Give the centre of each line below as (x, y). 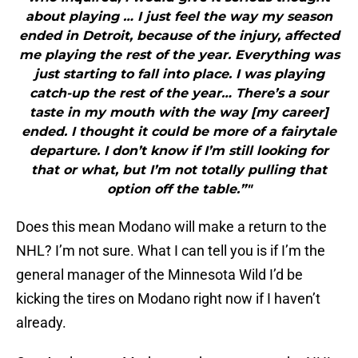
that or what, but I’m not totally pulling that (179, 170)
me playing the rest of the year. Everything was (179, 55)
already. (41, 323)
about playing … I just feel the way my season (179, 17)
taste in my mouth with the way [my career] (179, 113)
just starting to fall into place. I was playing (179, 74)
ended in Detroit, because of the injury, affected (179, 36)
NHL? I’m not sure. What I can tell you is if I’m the (171, 251)
